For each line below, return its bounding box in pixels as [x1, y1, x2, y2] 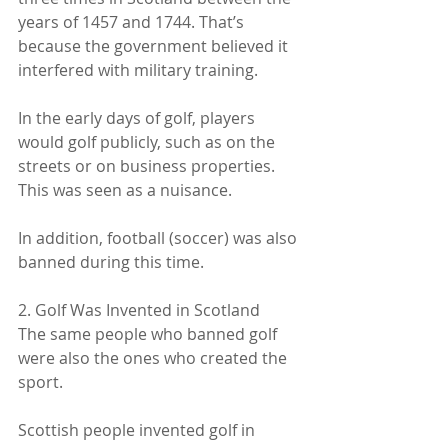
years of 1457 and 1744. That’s [18, 10, 248, 33]
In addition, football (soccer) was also [18, 226, 301, 249]
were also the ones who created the [18, 346, 291, 369]
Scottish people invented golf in [18, 418, 259, 441]
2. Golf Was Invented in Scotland [18, 298, 260, 321]
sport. [18, 370, 63, 393]
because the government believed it [18, 34, 292, 57]
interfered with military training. [18, 58, 258, 81]
